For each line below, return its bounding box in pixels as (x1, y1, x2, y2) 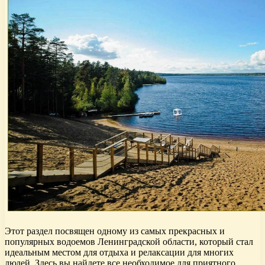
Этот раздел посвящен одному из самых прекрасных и (5, 226, 225, 237)
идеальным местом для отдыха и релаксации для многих (5, 247, 234, 258)
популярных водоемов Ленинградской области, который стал (5, 237, 253, 247)
